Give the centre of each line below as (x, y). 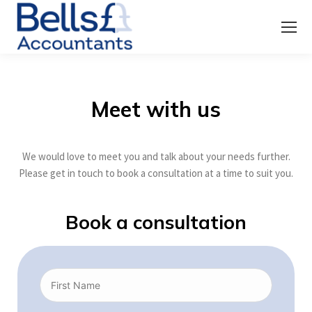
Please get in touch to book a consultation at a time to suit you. (156, 173)
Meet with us (156, 110)
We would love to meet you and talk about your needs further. (156, 157)
